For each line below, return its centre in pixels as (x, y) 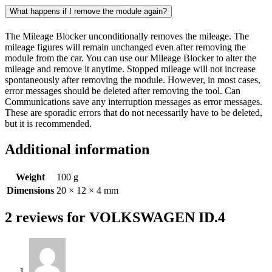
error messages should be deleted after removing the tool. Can (123, 90)
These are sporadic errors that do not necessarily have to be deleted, (134, 112)
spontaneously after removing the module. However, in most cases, (133, 80)
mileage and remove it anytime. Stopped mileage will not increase (130, 69)
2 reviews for (47, 218)
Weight (30, 177)
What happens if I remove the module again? (88, 11)
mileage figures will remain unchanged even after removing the (125, 47)
